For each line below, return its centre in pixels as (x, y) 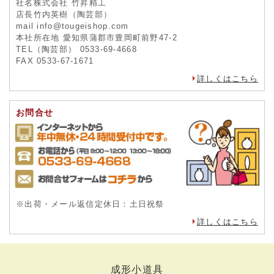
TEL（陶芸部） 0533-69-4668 (76, 49)
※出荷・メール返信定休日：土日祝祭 (90, 204)
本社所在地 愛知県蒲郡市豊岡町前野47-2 (97, 37)
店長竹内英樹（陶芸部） (64, 14)
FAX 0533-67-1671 (55, 61)
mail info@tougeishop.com (72, 26)
